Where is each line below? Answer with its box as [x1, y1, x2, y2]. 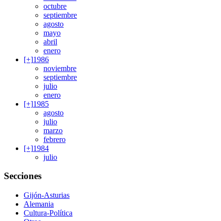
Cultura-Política [24, 208, 73, 217]
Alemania [24, 199, 54, 208]
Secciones [4, 171, 41, 182]
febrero [43, 135, 66, 144]
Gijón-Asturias [24, 190, 70, 199]
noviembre [43, 64, 76, 73]
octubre [43, 1, 67, 10]
